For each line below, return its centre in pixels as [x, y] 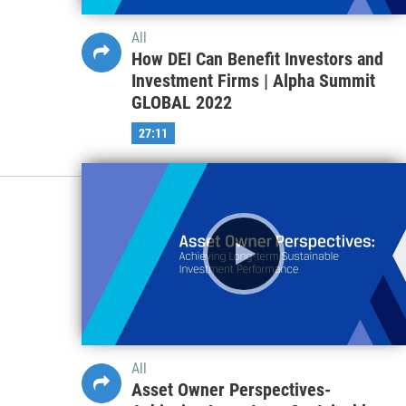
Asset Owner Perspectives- [231, 389]
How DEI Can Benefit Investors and [257, 58]
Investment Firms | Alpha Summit [253, 80]
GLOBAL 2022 [181, 102]
